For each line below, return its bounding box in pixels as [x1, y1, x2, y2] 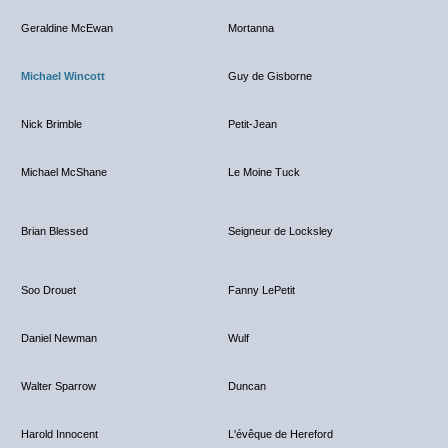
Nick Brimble [21, 118, 82, 130]
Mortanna [228, 22, 274, 34]
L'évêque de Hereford [228, 428, 333, 440]
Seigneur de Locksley [228, 225, 333, 237]
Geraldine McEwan [21, 22, 113, 34]
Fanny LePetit [228, 284, 295, 296]
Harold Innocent [21, 428, 98, 440]
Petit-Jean [228, 118, 277, 130]
